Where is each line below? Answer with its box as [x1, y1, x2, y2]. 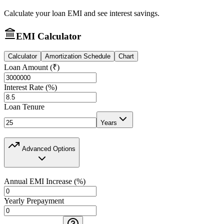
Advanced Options [20, 144, 75, 152]
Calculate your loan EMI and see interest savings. [4, 8, 159, 17]
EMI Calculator [16, 30, 81, 41]
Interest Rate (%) [4, 83, 57, 92]
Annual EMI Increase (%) [4, 176, 85, 185]
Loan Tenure [4, 102, 44, 111]
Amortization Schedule [45, 52, 110, 60]
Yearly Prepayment [4, 196, 64, 205]
